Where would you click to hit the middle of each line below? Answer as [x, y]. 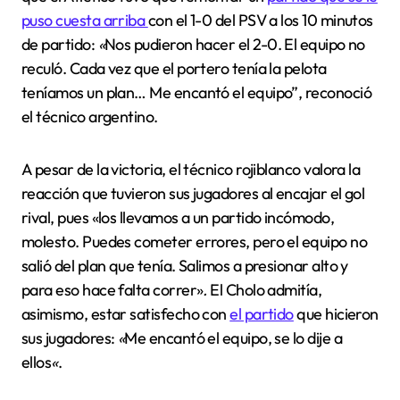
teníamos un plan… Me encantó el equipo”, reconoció [196, 93]
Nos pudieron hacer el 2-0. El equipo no [235, 45]
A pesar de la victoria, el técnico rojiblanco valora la [191, 170]
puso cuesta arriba [85, 21]
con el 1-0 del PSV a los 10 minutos [260, 21]
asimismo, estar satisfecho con [126, 314]
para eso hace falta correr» [112, 290]
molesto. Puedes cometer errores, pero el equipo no [194, 242]
